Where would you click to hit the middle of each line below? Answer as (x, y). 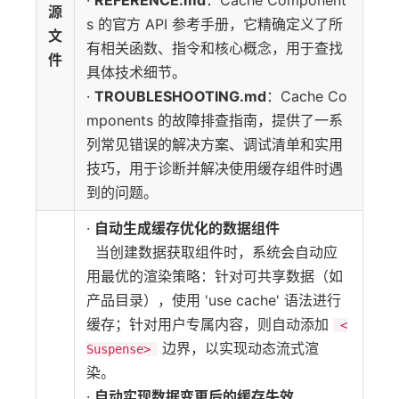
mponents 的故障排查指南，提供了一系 (215, 120)
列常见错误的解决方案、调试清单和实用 (215, 144)
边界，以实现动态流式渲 (239, 348)
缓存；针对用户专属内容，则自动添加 (210, 324)
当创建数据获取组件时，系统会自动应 (212, 252)
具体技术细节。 (138, 72)
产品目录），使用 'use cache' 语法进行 (214, 300)
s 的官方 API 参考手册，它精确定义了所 (215, 24)
